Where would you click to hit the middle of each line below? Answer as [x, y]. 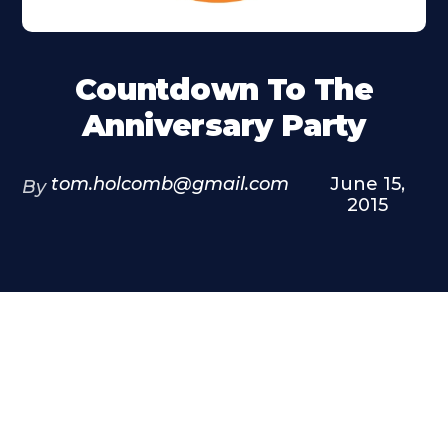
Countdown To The [224, 89]
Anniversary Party [224, 125]
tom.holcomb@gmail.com [170, 184]
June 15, [367, 184]
